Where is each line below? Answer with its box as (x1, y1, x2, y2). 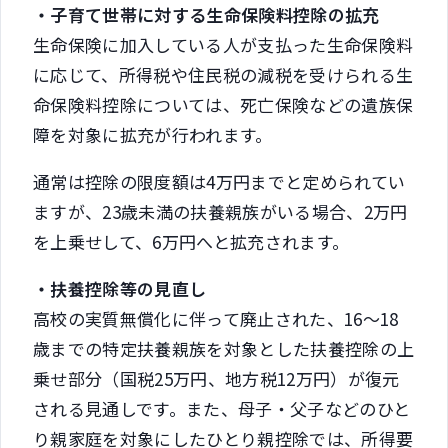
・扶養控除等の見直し (33, 275, 207, 301)
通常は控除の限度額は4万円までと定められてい (33, 168, 406, 194)
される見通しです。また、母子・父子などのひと (33, 395, 411, 421)
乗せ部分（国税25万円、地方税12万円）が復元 (33, 365, 400, 391)
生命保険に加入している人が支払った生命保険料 (33, 31, 414, 57)
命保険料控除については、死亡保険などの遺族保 (33, 91, 414, 117)
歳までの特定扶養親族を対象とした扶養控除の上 (33, 335, 415, 361)
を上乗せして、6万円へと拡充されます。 (33, 228, 350, 254)
